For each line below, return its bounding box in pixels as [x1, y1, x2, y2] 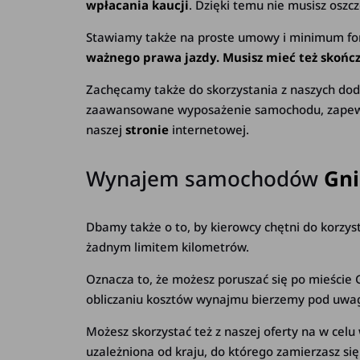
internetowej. [172, 121, 250, 137]
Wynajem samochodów [86, 163, 325, 193]
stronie [125, 121, 173, 137]
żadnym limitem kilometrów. [86, 238, 250, 255]
